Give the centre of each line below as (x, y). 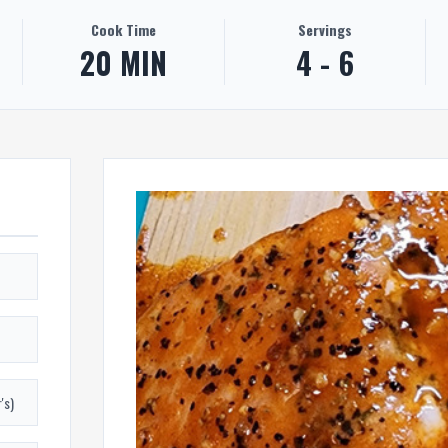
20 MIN (123, 63)
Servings (324, 30)
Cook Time (123, 30)
